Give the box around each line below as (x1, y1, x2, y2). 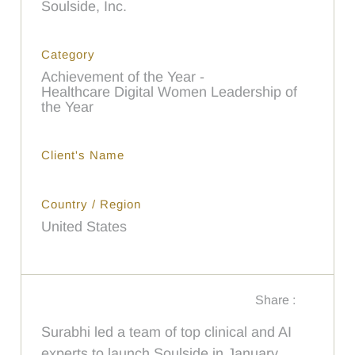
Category (41, 47, 96, 61)
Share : (254, 292, 296, 307)
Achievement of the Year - (41, 68, 205, 85)
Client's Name (41, 147, 125, 162)
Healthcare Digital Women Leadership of (41, 83, 298, 100)
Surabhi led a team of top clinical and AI (41, 323, 292, 340)
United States (41, 218, 128, 235)
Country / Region (41, 197, 142, 211)
